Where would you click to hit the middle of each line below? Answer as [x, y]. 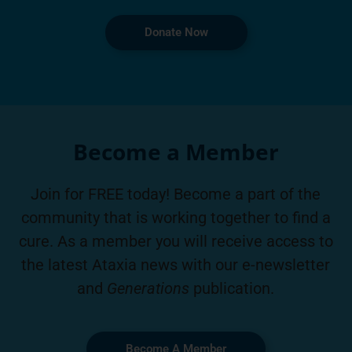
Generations [150, 289]
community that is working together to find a [176, 218]
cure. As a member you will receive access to [176, 242]
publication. [234, 289]
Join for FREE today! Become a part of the [176, 194]
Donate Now [176, 33]
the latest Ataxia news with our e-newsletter [176, 265]
